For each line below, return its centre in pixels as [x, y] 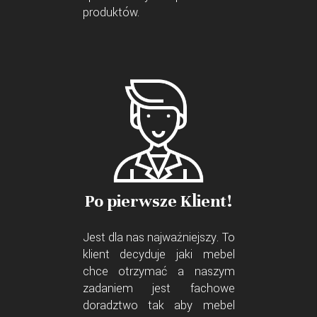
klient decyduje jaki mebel [158, 255]
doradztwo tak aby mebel [158, 306]
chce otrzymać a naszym [158, 272]
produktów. [111, 13]
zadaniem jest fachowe [158, 289]
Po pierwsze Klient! [158, 201]
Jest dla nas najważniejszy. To [158, 238]
